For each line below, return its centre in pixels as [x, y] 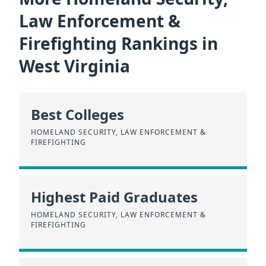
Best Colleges [77, 114]
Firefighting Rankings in [118, 44]
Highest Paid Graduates [114, 197]
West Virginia [75, 66]
